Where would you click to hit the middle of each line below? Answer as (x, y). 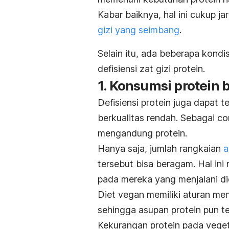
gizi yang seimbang (139, 30)
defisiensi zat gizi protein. (153, 68)
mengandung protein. (142, 133)
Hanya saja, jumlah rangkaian (161, 148)
